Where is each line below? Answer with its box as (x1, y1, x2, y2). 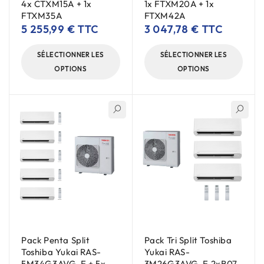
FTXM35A (21, 9, 62, 21)
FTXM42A (144, 9, 186, 21)
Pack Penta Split (21, 235, 90, 246)
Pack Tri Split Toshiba (144, 235, 232, 246)
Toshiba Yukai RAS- (21, 246, 101, 258)
